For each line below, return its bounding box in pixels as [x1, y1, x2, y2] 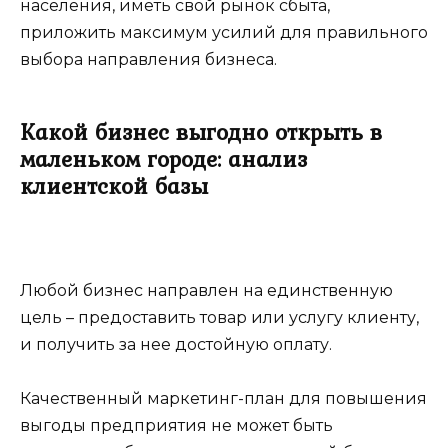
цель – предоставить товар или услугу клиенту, [20, 307, 419, 327]
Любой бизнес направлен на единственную [20, 280, 393, 300]
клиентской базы [20, 168, 208, 203]
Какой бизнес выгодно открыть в [20, 114, 382, 149]
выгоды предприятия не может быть [20, 416, 333, 436]
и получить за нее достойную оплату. [20, 334, 332, 354]
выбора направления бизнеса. [20, 49, 277, 69]
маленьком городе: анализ [20, 141, 307, 176]
